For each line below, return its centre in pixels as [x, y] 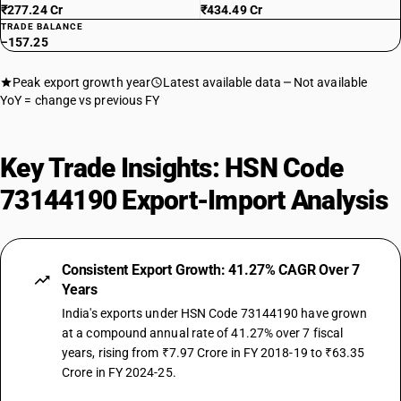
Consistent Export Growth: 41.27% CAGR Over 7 [211, 270]
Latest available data [222, 82]
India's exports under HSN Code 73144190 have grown [215, 313]
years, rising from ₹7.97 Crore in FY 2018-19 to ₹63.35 [213, 353]
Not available [330, 82]
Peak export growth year [82, 82]
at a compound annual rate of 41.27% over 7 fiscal [203, 333]
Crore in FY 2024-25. [119, 372]
